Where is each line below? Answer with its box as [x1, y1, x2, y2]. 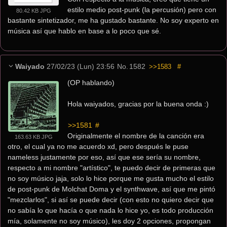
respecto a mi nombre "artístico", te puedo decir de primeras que [8, 164, 215, 172]
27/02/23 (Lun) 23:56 [47, 62, 115, 70]
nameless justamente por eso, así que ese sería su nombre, [8, 153, 201, 161]
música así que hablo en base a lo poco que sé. [8, 27, 161, 35]
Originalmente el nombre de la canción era [67, 132, 204, 140]
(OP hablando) [67, 79, 115, 87]
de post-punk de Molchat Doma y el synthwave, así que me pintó [8, 185, 215, 193]
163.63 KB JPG [14, 134, 53, 140]
